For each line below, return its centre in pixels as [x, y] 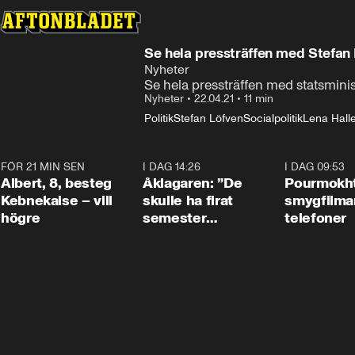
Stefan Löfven [208, 118]
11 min [259, 99]
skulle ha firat [188, 200]
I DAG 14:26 [172, 167]
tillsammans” [186, 235]
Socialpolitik [273, 118]
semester [175, 218]
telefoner [316, 218]
